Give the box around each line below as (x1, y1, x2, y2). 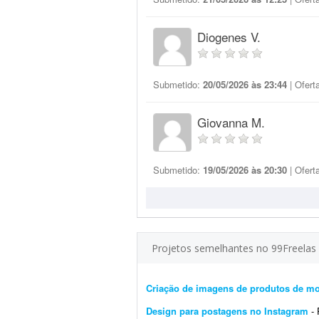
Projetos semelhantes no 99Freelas (152, 241, 316, 255)
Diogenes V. (197, 28, 261, 46)
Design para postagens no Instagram (146, 304, 308, 318)
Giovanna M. (197, 113, 265, 131)
